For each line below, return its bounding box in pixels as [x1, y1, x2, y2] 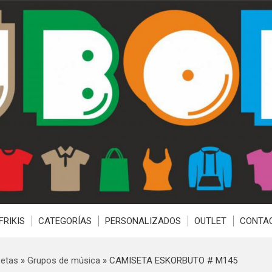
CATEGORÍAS [38, 216, 92, 226]
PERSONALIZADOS [104, 216, 181, 226]
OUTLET [194, 216, 226, 226]
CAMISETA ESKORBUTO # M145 [109, 255, 237, 266]
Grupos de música [27, 255, 100, 266]
